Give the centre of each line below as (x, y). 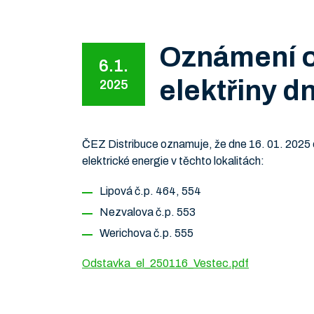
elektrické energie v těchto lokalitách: (173, 161)
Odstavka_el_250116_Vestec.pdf (165, 263)
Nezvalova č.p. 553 (148, 212)
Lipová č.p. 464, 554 (150, 191)
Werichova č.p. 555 (146, 233)
